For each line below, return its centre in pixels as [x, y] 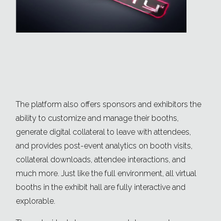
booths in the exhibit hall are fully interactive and [101, 187]
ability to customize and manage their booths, [97, 118]
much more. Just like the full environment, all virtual [106, 174]
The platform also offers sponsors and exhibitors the [109, 105]
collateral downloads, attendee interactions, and [101, 160]
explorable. [36, 201]
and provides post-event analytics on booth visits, [104, 146]
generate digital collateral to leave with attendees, [103, 132]
